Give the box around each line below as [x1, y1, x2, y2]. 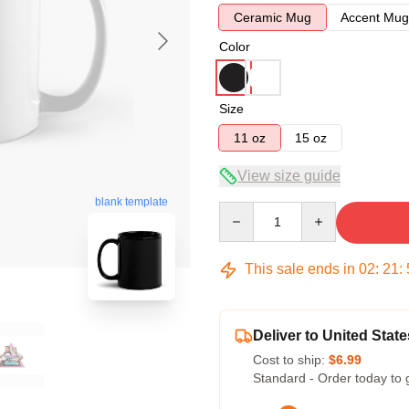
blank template [95, 195, 168, 209]
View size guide [237, 168, 341, 184]
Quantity [218, 203, 267, 217]
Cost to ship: [253, 352, 329, 367]
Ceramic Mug [234, 10, 311, 25]
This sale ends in [241, 261, 359, 277]
